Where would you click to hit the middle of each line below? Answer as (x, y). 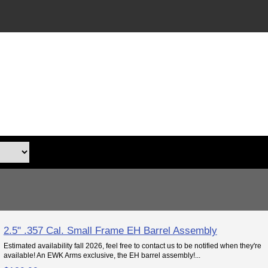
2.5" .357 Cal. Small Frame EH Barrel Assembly (110, 230)
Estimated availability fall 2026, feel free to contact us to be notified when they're (132, 245)
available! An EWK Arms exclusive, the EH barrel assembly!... (102, 255)
